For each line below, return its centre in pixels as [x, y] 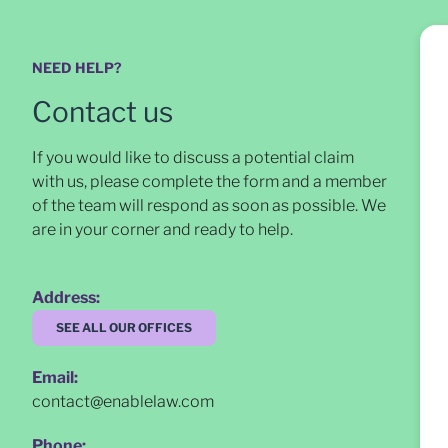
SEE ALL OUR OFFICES [124, 327]
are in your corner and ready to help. [162, 229]
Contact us [102, 112]
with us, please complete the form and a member [209, 181]
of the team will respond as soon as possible [193, 205]
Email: [55, 377]
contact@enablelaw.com [123, 401]
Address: [66, 297]
